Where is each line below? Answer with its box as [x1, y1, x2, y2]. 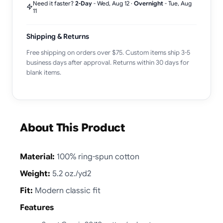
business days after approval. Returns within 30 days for [26, 58, 189, 67]
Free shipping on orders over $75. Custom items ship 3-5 [26, 48, 190, 57]
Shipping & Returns [26, 31, 89, 41]
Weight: [20, 168, 50, 179]
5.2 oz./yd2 [50, 168, 91, 179]
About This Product [20, 120, 125, 134]
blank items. [26, 68, 61, 77]
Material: [20, 151, 55, 162]
